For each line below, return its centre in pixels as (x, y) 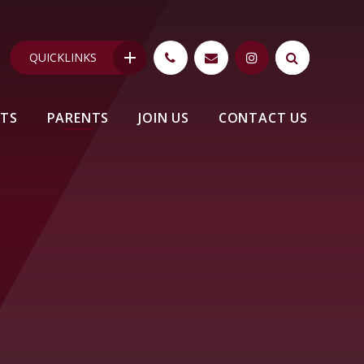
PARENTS (78, 118)
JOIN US (164, 118)
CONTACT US (263, 118)
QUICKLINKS (63, 57)
